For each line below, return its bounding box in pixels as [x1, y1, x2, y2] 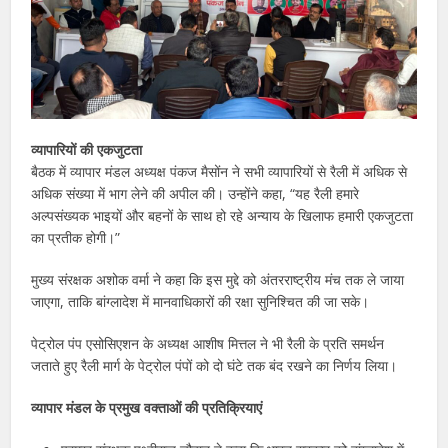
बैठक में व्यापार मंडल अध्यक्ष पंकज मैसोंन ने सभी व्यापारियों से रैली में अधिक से [31, 161, 408, 181]
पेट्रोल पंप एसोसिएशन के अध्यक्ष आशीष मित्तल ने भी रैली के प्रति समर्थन [31, 333, 385, 353]
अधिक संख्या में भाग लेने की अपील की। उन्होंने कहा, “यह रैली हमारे [31, 183, 360, 203]
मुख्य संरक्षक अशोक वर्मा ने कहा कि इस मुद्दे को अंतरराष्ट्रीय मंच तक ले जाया [31, 269, 405, 289]
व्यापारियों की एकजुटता [31, 139, 143, 159]
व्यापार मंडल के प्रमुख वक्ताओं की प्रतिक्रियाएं [31, 397, 263, 417]
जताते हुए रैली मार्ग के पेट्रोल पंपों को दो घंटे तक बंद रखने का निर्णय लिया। [31, 355, 398, 375]
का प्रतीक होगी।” [31, 227, 121, 247]
